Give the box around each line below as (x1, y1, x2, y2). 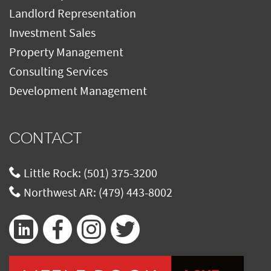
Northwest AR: (21, 185, 99, 201)
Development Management (9, 83, 147, 99)
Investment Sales (9, 25, 96, 41)
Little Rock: (21, 166, 83, 181)
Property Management (9, 45, 123, 60)
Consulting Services (9, 64, 108, 80)
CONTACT (9, 129, 82, 147)
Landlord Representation (9, 6, 136, 22)
